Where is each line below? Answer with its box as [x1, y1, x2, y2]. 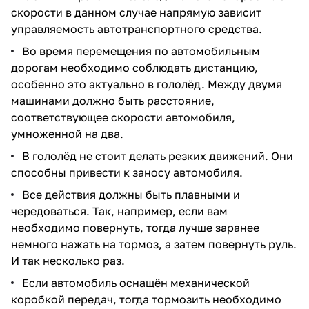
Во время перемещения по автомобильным [22, 43, 260, 58]
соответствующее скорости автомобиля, [11, 110, 235, 124]
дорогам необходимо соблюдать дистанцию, [11, 60, 258, 74]
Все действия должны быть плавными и [22, 187, 240, 201]
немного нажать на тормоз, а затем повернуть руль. [11, 237, 297, 251]
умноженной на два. [11, 126, 123, 141]
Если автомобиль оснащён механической [22, 275, 250, 290]
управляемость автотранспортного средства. [11, 21, 262, 36]
